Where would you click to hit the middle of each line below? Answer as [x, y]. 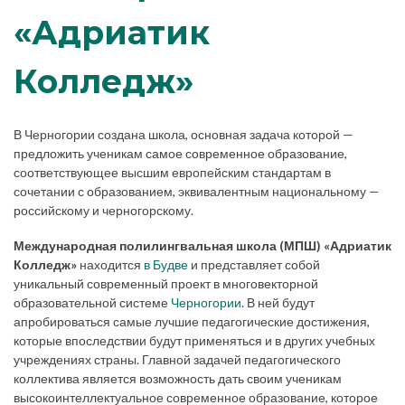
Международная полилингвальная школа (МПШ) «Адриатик [202, 246]
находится [110, 265]
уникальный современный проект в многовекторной [166, 284]
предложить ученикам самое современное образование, [180, 154]
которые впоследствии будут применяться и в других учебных [194, 341]
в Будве [166, 265]
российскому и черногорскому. [104, 211]
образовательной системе [92, 303]
